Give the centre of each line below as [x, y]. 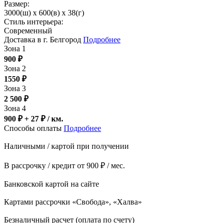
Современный [28, 31]
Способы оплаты [34, 128]
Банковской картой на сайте [52, 184]
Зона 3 [15, 89]
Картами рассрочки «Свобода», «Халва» [73, 202]
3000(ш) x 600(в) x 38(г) [44, 13]
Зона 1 [15, 49]
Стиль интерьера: [34, 22]
